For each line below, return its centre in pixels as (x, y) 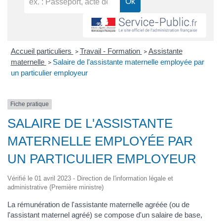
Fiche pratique (30, 104)
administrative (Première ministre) (55, 187)
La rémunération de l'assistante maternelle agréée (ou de (98, 204)
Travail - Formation (111, 51)
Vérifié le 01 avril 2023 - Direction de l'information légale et (90, 178)
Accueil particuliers (42, 51)
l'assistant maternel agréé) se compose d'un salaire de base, (105, 215)
